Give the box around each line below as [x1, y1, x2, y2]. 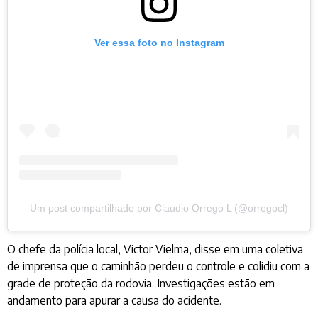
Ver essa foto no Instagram [94, 36, 224, 48]
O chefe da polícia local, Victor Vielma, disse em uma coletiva [7, 241, 303, 256]
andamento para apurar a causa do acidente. [7, 292, 221, 307]
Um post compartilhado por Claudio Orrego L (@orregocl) [30, 202, 288, 214]
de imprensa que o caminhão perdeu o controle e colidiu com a [7, 258, 309, 273]
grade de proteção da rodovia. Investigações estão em [7, 275, 275, 290]
